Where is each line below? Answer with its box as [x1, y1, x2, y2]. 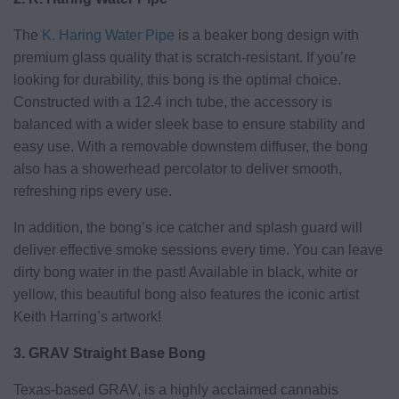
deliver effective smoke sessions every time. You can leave [13, 241, 383, 257]
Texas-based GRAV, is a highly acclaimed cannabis [13, 381, 338, 397]
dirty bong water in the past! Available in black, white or [13, 264, 358, 280]
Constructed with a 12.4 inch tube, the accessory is [13, 94, 332, 110]
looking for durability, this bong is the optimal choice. [13, 71, 341, 87]
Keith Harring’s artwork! [13, 308, 161, 324]
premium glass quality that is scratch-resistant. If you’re [13, 49, 356, 65]
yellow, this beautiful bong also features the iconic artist [13, 286, 359, 302]
